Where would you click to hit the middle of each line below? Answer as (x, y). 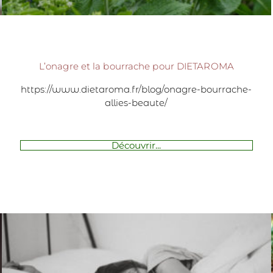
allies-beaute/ (136, 102)
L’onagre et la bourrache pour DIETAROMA (136, 66)
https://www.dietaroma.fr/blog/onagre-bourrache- (136, 89)
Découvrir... (136, 145)
